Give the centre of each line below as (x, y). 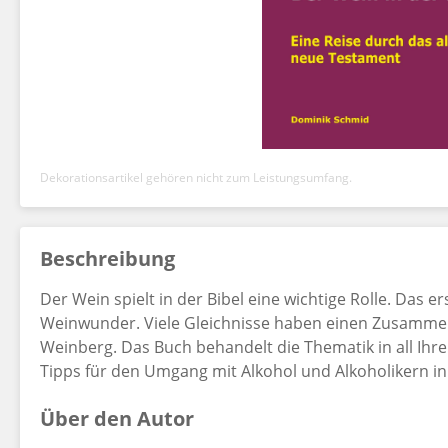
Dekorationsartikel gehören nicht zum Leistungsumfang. (196, 177)
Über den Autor (117, 418)
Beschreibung (107, 258)
